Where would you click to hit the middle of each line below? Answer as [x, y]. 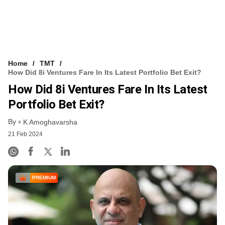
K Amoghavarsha [50, 122]
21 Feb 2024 [25, 134]
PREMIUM [44, 178]
